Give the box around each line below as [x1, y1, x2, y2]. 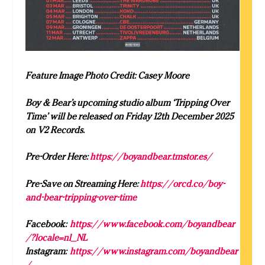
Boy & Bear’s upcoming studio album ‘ [25, 96, 174, 108]
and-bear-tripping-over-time [25, 191, 137, 203]
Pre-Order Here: [25, 151, 90, 163]
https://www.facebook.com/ [69, 218, 187, 230]
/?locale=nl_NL [25, 232, 88, 244]
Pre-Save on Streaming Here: [25, 177, 140, 189]
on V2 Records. [25, 124, 85, 135]
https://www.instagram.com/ [69, 245, 190, 257]
